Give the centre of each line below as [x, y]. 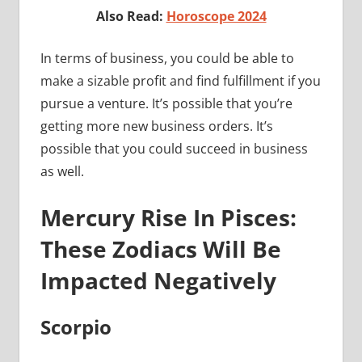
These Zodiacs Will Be [160, 248]
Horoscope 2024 [216, 16]
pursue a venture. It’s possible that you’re [166, 103]
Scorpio [76, 326]
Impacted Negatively [158, 280]
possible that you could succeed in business [174, 148]
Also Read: [131, 16]
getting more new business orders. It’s [156, 126]
